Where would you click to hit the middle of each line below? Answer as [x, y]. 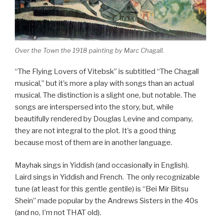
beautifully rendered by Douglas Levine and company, [104, 119]
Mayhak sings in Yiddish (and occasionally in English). [102, 166]
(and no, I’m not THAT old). [58, 213]
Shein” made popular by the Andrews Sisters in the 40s [107, 201]
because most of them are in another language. [93, 142]
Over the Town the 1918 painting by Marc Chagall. [90, 51]
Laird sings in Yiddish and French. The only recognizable [107, 177]
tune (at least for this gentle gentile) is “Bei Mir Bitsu [102, 189]
